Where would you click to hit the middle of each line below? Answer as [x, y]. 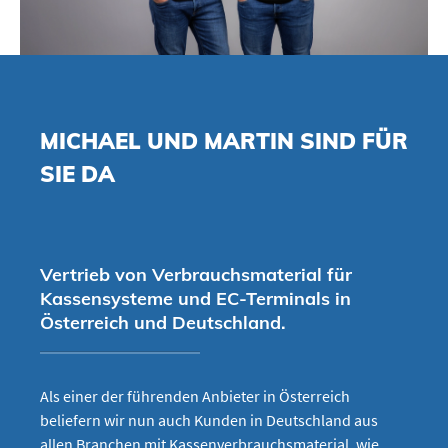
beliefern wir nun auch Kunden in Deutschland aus [209, 420]
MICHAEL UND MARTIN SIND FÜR [224, 141]
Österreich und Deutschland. [163, 323]
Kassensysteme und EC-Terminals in [195, 299]
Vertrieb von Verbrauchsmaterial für [196, 275]
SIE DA [77, 174]
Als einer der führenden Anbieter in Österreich [195, 396]
